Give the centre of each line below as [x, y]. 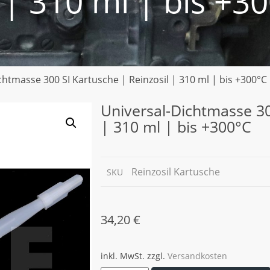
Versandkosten [197, 256]
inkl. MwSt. [123, 256]
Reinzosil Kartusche [176, 172]
